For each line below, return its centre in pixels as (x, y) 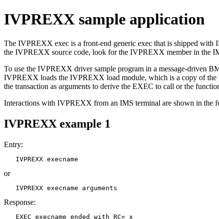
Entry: (13, 144)
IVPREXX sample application (104, 19)
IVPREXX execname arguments (61, 188)
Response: (20, 202)
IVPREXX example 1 (57, 123)
